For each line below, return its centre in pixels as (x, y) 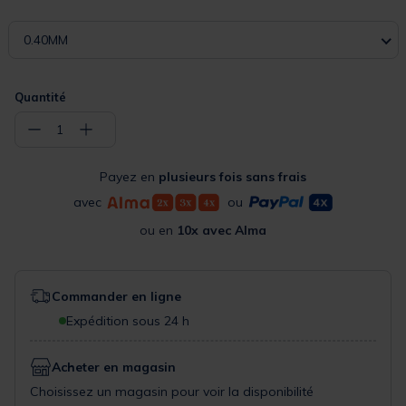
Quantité (40, 97)
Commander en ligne (116, 296)
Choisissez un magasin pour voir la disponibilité (172, 391)
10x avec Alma (222, 230)
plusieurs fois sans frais (232, 176)
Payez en (129, 176)
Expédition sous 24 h (128, 320)
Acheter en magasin (114, 367)
